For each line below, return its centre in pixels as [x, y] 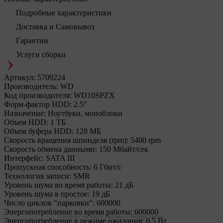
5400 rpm [146, 140]
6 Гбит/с [108, 167]
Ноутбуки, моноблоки [85, 113]
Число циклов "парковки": [49, 203]
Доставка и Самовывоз [55, 27]
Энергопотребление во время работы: [68, 212]
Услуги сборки [41, 55]
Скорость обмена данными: [51, 149]
